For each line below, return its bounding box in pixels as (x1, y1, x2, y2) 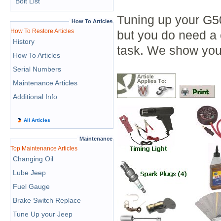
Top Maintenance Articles (10, 145, 77, 152)
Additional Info (13, 93, 57, 101)
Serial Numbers (13, 65, 61, 73)
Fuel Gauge (13, 183, 50, 190)
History (13, 37, 35, 45)
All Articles (24, 117, 50, 123)
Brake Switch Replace (13, 196, 81, 204)
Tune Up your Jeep (13, 210, 73, 218)
